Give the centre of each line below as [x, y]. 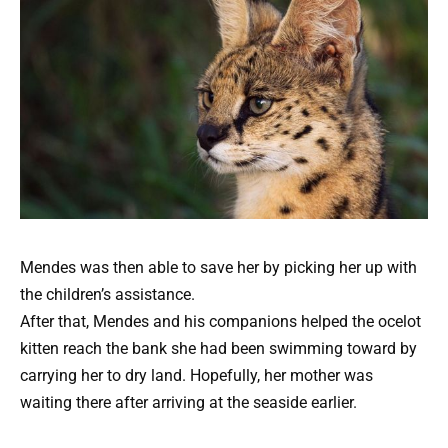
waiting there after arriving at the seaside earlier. [188, 403]
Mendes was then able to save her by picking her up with [218, 268]
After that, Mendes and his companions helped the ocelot [220, 322]
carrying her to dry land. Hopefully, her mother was [196, 376]
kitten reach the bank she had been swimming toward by [218, 349]
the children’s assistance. [107, 295]
